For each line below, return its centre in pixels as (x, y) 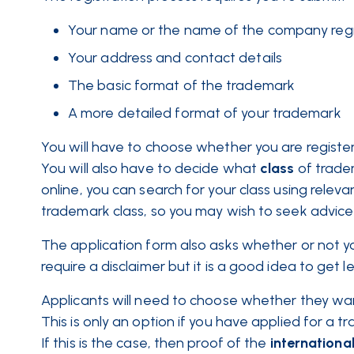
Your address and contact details (177, 58)
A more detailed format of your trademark (205, 113)
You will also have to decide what (149, 168)
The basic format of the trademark (181, 85)
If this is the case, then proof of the (154, 343)
